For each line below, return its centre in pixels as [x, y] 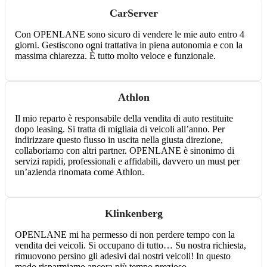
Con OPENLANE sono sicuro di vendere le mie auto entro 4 [130, 35]
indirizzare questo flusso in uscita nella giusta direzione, [119, 140]
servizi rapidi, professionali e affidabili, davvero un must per [127, 162]
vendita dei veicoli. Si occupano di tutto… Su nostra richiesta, [131, 246]
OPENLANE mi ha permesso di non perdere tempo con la [125, 235]
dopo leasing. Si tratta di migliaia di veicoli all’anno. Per [120, 129]
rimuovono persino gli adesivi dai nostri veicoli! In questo [123, 256]
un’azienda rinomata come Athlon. [80, 172]
